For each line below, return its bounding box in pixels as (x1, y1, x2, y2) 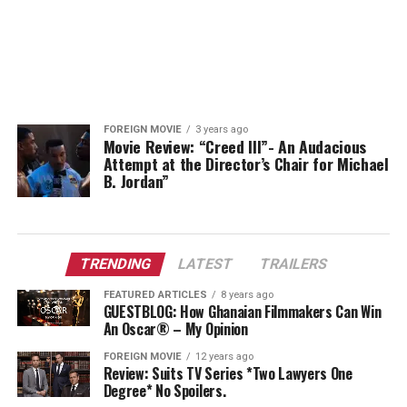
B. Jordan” (103, 169, 170, 193)
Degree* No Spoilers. (103, 380, 226, 402)
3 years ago (194, 124, 248, 135)
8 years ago (220, 289, 273, 301)
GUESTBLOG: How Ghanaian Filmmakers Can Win (103, 301, 382, 323)
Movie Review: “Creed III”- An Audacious (103, 134, 366, 158)
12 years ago (194, 351, 253, 362)
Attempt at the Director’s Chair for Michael (103, 152, 389, 175)
